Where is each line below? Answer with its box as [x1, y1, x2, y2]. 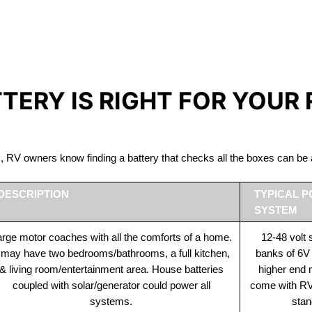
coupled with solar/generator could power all [12, 279, 210, 291]
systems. [90, 295, 132, 307]
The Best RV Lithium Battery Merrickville [64, 38, 249, 50]
